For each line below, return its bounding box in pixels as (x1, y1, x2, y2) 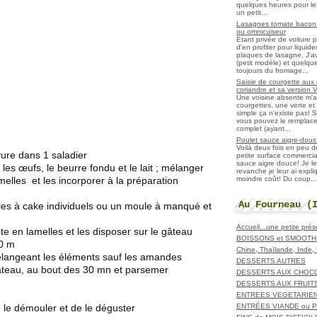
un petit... (236, 8, 267, 16)
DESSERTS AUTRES (236, 256, 306, 265)
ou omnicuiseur (236, 27, 286, 35)
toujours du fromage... (236, 66, 309, 74)
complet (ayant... (236, 124, 291, 132)
